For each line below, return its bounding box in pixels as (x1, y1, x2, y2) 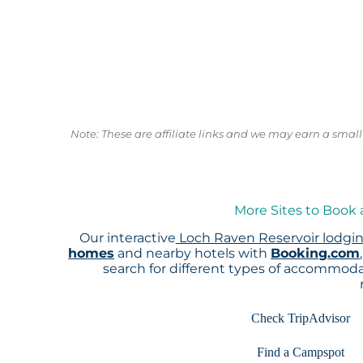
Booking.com (271, 245, 361, 261)
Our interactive (79, 229, 176, 246)
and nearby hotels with (114, 245, 271, 261)
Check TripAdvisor (251, 310, 351, 325)
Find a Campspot (257, 344, 345, 359)
